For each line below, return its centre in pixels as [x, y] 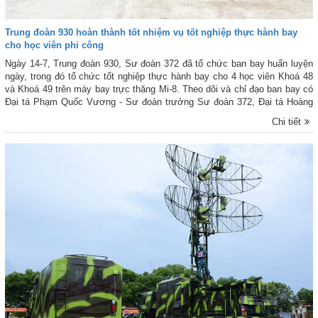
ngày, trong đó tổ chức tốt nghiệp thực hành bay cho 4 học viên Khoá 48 [159, 77]
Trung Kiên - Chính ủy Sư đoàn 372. [79, 115]
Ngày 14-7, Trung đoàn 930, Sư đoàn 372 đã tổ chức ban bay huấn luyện [159, 64]
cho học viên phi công [54, 45]
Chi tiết [287, 122]
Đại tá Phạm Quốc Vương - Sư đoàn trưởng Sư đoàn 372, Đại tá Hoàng [159, 102]
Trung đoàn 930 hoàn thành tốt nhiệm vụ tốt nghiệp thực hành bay [151, 33]
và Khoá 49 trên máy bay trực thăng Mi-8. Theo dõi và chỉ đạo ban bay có [159, 89]
